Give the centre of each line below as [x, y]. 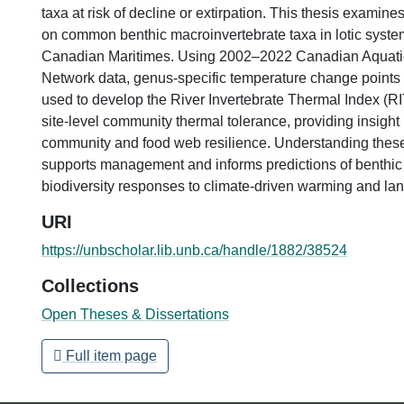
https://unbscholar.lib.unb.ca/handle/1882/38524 [194, 250]
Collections [90, 285]
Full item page [110, 355]
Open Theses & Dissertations [135, 314]
